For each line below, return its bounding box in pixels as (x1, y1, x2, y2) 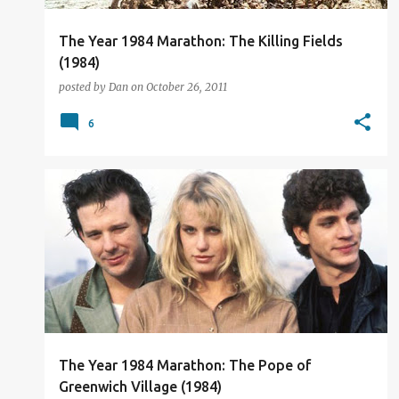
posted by (59, 80, 109, 94)
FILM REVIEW (66, 195, 123, 206)
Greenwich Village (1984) (59, 379, 222, 395)
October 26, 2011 (146, 80, 227, 94)
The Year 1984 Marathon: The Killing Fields (59, 33, 343, 49)
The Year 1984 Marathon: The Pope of (59, 357, 312, 373)
